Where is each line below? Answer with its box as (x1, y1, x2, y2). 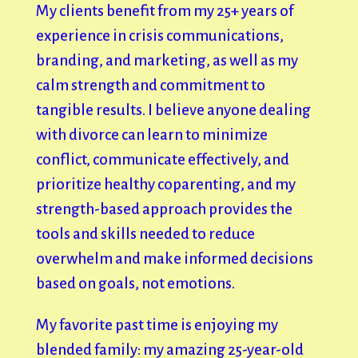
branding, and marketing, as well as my (35, 51, 298, 69)
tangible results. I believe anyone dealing (35, 101, 311, 118)
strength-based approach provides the (35, 200, 292, 217)
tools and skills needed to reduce (35, 225, 255, 242)
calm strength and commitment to (35, 76, 265, 93)
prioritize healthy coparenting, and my (35, 175, 296, 193)
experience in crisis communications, (35, 26, 284, 44)
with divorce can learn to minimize (35, 125, 268, 143)
